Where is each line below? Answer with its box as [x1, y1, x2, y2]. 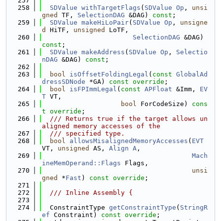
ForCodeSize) [137, 100, 192, 108]
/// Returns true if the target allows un [42, 115, 208, 122]
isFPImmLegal [70, 85, 117, 93]
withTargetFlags [81, 4, 141, 11]
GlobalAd [176, 71, 208, 78]
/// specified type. [42, 130, 125, 137]
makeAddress [81, 48, 125, 56]
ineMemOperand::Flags [42, 159, 121, 167]
